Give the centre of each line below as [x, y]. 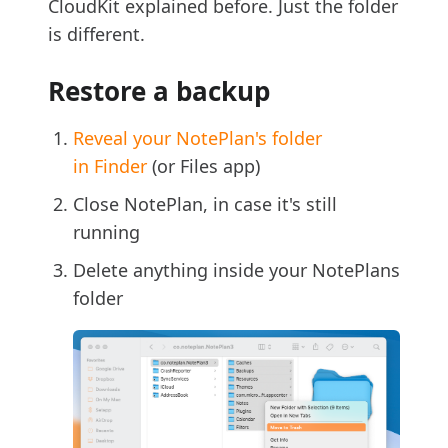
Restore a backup [159, 90]
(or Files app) [203, 165]
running [106, 231]
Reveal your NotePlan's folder [197, 137]
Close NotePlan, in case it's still [205, 203]
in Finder [110, 165]
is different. [96, 33]
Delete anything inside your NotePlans [236, 269]
